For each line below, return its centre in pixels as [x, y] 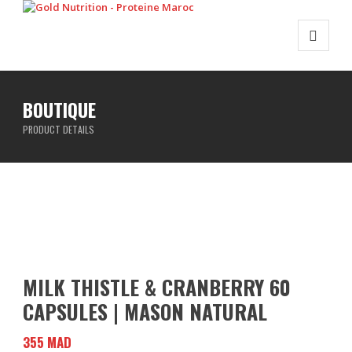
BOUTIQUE [60, 109]
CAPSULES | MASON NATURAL [145, 312]
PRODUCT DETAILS [59, 129]
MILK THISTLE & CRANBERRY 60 [157, 287]
